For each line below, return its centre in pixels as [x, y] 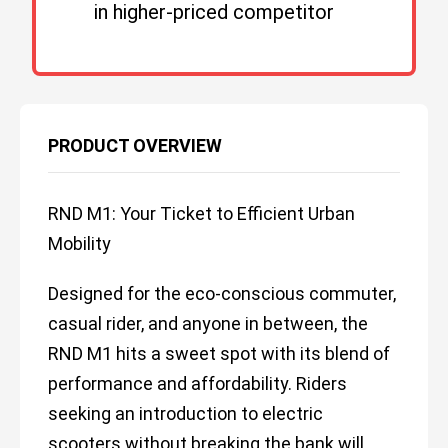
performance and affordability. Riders [197, 383]
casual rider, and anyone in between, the [208, 323]
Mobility [79, 243]
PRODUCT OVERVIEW [135, 145]
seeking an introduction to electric [185, 413]
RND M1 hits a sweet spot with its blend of [219, 353]
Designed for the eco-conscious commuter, [222, 293]
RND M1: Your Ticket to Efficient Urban [201, 213]
